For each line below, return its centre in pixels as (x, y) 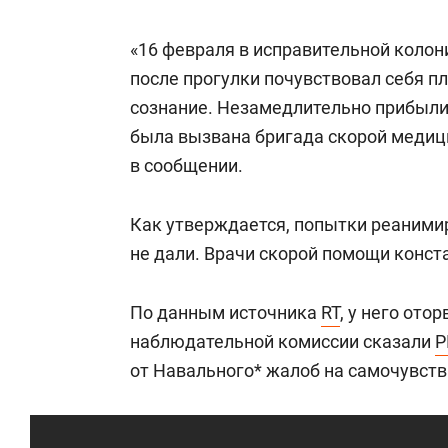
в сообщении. (186, 165)
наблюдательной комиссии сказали (282, 341)
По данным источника (225, 312)
